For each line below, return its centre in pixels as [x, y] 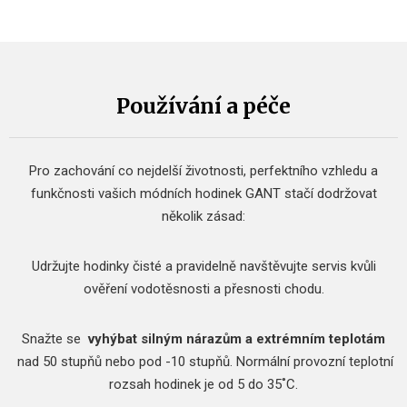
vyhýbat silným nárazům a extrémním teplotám [237, 339]
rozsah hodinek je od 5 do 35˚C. [203, 385]
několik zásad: [203, 217]
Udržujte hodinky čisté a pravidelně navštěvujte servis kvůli [203, 267]
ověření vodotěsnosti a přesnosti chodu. [203, 289]
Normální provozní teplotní [315, 362]
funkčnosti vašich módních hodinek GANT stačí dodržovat [203, 194]
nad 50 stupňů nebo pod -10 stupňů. [125, 362]
